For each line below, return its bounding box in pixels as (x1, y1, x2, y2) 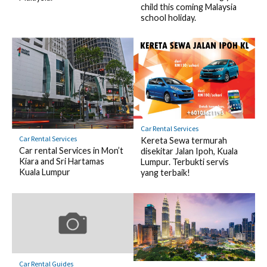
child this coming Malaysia (140, 1, 237, 12)
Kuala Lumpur (18, 167, 70, 177)
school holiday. (140, 12, 196, 23)
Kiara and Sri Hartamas (18, 156, 104, 166)
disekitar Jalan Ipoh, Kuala (140, 146, 238, 157)
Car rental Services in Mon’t (18, 145, 123, 156)
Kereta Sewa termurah (140, 135, 227, 146)
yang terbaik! (140, 167, 190, 178)
